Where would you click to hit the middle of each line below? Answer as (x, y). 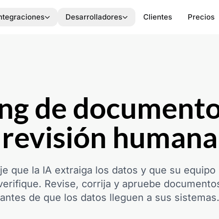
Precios (201, 17)
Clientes (158, 17)
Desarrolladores (94, 17)
